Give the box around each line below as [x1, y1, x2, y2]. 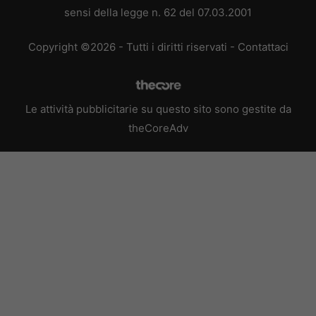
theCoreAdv [128, 121, 188, 135]
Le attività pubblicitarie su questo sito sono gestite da [25, 102, 291, 116]
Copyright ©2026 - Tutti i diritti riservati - [28, 40, 238, 54]
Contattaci [237, 40, 288, 54]
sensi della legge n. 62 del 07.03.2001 [64, 5, 252, 19]
